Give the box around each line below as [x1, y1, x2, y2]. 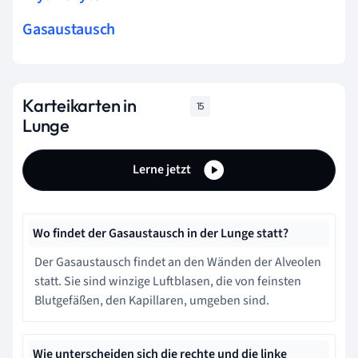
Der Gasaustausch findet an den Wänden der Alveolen [34, 253, 321, 271]
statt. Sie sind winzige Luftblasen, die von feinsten [34, 272, 301, 290]
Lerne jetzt [133, 160, 193, 178]
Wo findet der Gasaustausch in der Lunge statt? [33, 224, 288, 242]
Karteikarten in [22, 93, 137, 117]
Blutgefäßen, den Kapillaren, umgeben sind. [34, 291, 269, 309]
